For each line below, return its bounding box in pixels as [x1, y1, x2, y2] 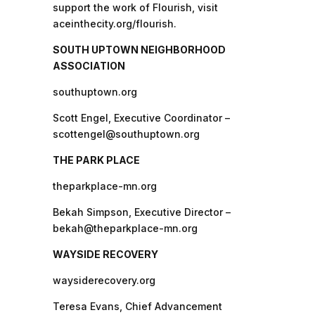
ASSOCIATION [52, 59, 125, 72]
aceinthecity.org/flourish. [52, 17, 176, 30]
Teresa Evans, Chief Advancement [52, 300, 222, 312]
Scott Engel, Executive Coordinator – [52, 111, 230, 124]
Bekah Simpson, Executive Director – [52, 205, 231, 218]
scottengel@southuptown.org [52, 127, 200, 140]
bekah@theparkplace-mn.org [52, 221, 198, 234]
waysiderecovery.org [52, 274, 155, 286]
